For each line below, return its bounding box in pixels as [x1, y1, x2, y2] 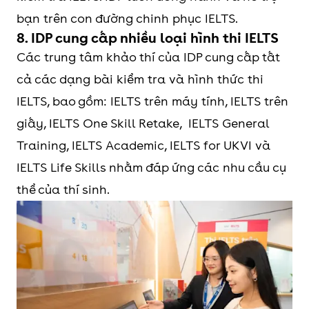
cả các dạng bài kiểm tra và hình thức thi [17, 71, 267, 86]
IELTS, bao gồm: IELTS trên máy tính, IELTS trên [17, 93, 288, 108]
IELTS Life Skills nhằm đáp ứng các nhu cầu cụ [17, 159, 286, 175]
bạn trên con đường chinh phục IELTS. [17, 10, 238, 26]
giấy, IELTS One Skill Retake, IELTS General [17, 115, 269, 130]
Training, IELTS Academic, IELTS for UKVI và [17, 137, 270, 152]
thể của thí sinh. [17, 181, 110, 197]
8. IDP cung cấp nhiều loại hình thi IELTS [17, 29, 279, 46]
